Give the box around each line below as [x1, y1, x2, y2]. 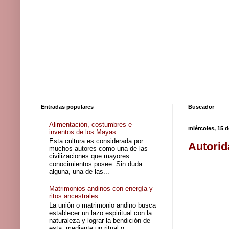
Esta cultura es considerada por [49, 137, 144, 145]
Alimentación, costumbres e [49, 120, 132, 128]
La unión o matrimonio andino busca [49, 201, 156, 209]
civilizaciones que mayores [49, 152, 130, 161]
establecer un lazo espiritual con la [49, 209, 152, 217]
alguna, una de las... [49, 168, 110, 176]
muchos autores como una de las [49, 145, 148, 153]
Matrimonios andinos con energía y [49, 185, 153, 193]
